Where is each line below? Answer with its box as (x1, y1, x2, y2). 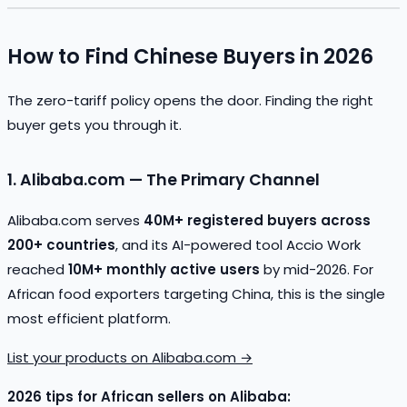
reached (7, 259, 68, 279)
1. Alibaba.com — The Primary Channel (7, 168, 320, 191)
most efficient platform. (7, 308, 171, 328)
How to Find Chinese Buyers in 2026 (7, 41, 373, 71)
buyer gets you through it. (7, 114, 182, 134)
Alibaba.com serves (7, 210, 144, 230)
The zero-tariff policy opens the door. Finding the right (7, 90, 373, 110)
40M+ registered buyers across (144, 210, 371, 230)
